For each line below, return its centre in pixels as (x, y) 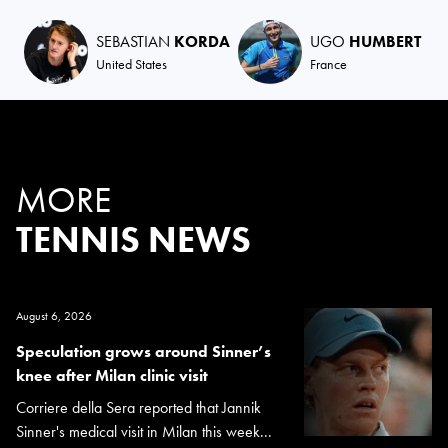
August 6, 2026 (54, 315)
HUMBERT (385, 41)
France (328, 63)
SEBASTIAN (135, 41)
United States (131, 63)
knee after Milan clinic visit (112, 375)
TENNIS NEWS (133, 239)
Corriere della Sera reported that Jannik (138, 407)
